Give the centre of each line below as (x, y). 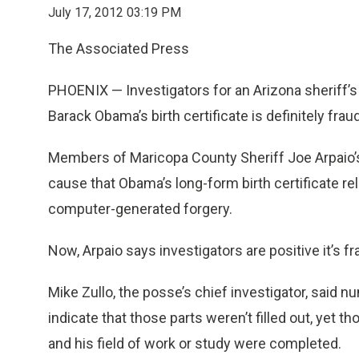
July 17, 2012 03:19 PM (115, 12)
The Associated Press (119, 48)
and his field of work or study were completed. (195, 343)
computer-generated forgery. (140, 209)
